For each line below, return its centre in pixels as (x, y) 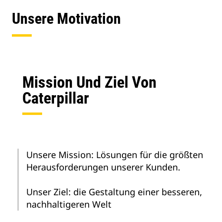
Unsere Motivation (66, 19)
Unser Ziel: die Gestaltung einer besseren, (114, 192)
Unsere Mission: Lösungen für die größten (115, 155)
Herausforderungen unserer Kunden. (103, 167)
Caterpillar (56, 98)
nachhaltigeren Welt (69, 204)
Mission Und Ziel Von (89, 82)
